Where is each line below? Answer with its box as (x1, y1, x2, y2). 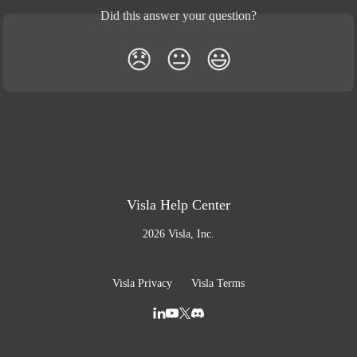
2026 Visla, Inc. (143, 228, 214, 240)
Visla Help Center (127, 197, 230, 213)
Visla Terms (191, 277, 245, 289)
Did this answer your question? (100, 8, 257, 22)
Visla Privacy (112, 277, 172, 289)
